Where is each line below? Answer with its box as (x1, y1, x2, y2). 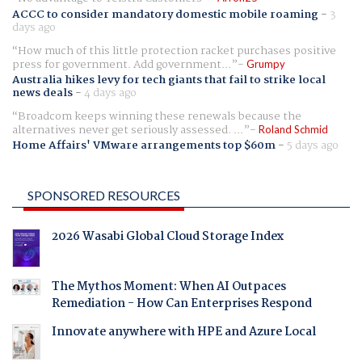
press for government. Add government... (12, 55, 231, 74)
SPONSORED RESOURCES (27, 187, 180, 203)
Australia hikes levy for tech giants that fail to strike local (12, 70, 326, 89)
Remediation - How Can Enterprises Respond (51, 293, 312, 314)
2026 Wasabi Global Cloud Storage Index (51, 226, 284, 246)
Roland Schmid (259, 122, 328, 136)
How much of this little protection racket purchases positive (18, 41, 336, 60)
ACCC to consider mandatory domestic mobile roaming (12, 5, 318, 23)
